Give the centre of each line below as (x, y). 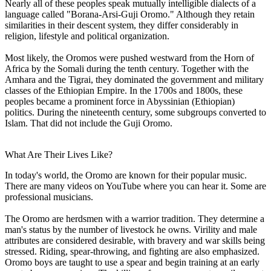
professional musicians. (49, 197)
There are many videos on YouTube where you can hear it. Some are (135, 186)
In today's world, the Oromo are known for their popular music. (126, 175)
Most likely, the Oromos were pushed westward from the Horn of (129, 57)
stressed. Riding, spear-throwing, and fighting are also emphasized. (132, 251)
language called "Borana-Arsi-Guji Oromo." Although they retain (130, 14)
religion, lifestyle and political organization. (87, 36)
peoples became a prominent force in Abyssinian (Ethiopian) (120, 101)
